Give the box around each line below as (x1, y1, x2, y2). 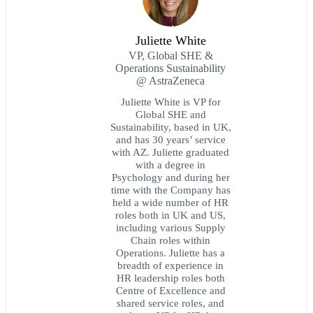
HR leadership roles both (116, 272, 225, 284)
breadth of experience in (117, 259, 224, 272)
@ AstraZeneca (136, 75, 205, 87)
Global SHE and (135, 108, 206, 121)
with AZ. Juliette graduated (112, 146, 229, 159)
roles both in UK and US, (115, 209, 226, 221)
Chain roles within (131, 234, 210, 247)
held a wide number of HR (112, 196, 228, 209)
